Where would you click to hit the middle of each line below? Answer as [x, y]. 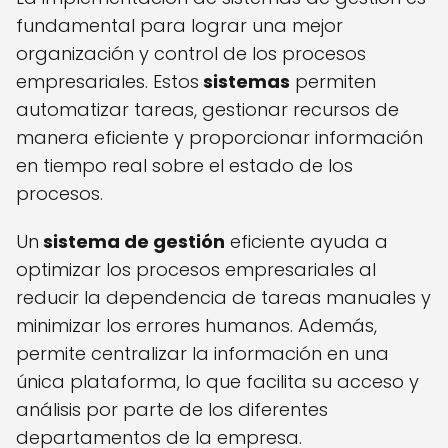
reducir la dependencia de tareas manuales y [223, 298]
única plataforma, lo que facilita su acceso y [217, 382]
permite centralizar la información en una [202, 354]
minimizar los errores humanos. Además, [196, 326]
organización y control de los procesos [191, 54]
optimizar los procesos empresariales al [196, 270]
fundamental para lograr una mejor [179, 26]
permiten [333, 82]
